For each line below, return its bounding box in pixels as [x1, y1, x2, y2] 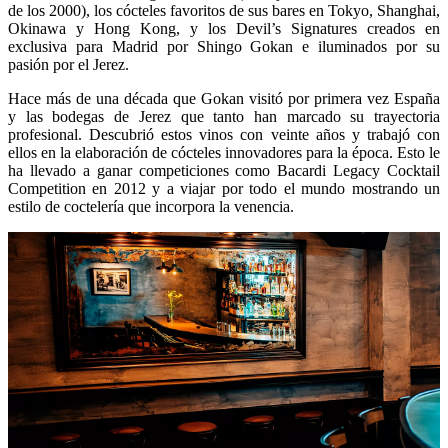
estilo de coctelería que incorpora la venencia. [8, 197, 294, 215]
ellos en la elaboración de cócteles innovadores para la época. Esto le [8, 143, 440, 161]
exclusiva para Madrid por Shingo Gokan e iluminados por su [8, 37, 440, 55]
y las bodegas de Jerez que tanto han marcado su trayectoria [8, 107, 440, 125]
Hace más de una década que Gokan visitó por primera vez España [8, 89, 440, 107]
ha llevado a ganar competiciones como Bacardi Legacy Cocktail [8, 161, 440, 179]
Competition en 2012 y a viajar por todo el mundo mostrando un [8, 179, 440, 197]
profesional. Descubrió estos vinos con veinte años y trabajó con [8, 125, 440, 143]
